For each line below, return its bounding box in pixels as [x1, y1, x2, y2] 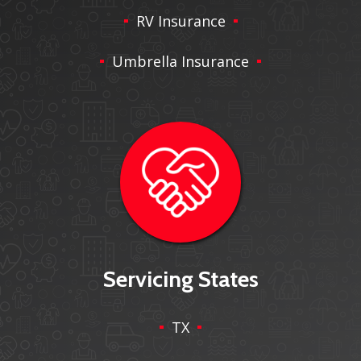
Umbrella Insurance [112, 52, 249, 71]
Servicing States [102, 265, 259, 293]
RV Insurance [135, 11, 226, 31]
